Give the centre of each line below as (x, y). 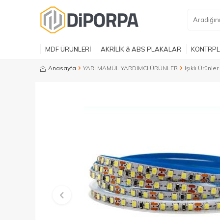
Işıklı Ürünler (202, 68)
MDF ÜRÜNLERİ (68, 49)
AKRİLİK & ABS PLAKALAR (141, 49)
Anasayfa (62, 68)
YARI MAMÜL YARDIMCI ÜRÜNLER (130, 68)
